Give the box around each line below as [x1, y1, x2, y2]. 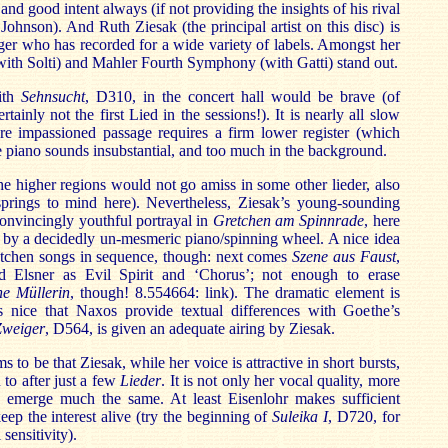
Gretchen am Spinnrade [212, 212, 365, 229]
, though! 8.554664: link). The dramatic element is [70, 284, 400, 301]
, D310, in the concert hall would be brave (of [85, 88, 400, 105]
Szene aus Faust [292, 248, 396, 265]
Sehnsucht [21, 88, 86, 105]
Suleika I [272, 408, 328, 425]
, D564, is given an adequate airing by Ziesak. [44, 320, 335, 337]
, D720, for [327, 408, 400, 425]
